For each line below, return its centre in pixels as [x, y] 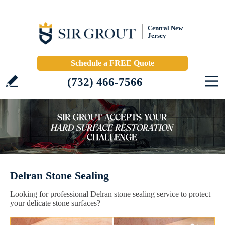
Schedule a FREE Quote [113, 63]
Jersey [157, 35]
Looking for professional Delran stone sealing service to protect [110, 194]
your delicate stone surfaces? [55, 203]
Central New [165, 28]
